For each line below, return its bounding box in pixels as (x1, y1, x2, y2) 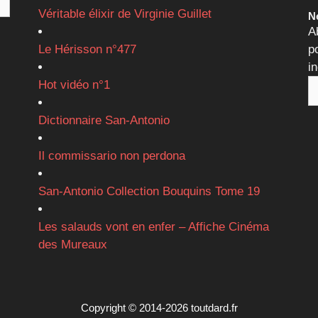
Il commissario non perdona (38, 148, 185, 163)
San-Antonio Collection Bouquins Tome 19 (38, 184, 260, 198)
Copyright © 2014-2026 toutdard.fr (80, 301, 238, 314)
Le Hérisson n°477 (38, 42, 136, 56)
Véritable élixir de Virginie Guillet (38, 6, 212, 21)
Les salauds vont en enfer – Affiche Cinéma (38, 219, 269, 234)
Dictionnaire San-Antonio (38, 113, 170, 127)
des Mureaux (38, 237, 107, 251)
